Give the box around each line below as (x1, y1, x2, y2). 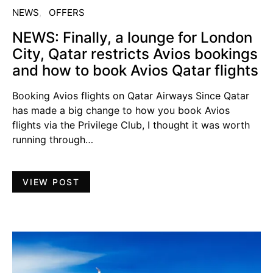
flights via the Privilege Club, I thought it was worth (12, 118, 250, 131)
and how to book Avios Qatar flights (12, 61, 258, 79)
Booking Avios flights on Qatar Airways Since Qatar (12, 89, 249, 102)
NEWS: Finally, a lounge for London (12, 28, 252, 46)
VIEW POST (23, 176, 80, 187)
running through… (12, 133, 93, 146)
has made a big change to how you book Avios (12, 104, 230, 116)
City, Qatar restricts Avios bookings (12, 44, 258, 63)
